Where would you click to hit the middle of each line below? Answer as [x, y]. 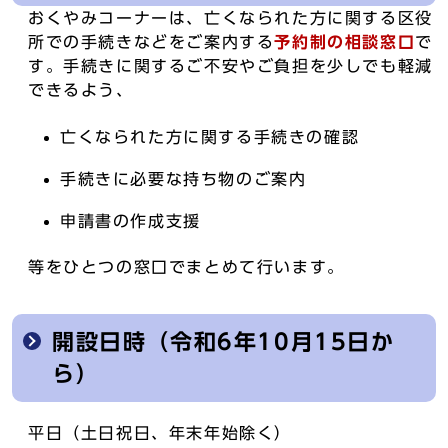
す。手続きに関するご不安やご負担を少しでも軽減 [230, 66]
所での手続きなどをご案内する [151, 42]
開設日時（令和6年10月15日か [223, 342]
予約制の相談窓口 [345, 42]
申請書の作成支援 [130, 221]
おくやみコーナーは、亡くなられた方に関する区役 [230, 18]
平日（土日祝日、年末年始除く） [160, 433]
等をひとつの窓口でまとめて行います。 [186, 267]
